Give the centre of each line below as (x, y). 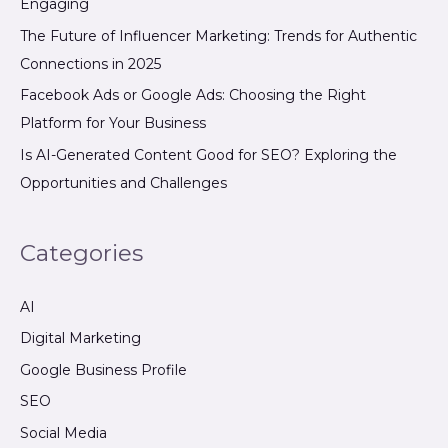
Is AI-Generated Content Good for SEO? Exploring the (208, 154)
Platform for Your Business (113, 123)
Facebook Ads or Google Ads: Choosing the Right (193, 95)
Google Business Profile (103, 369)
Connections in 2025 (90, 63)
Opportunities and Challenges (123, 182)
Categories (81, 253)
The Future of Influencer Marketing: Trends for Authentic (218, 35)
